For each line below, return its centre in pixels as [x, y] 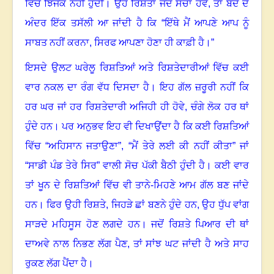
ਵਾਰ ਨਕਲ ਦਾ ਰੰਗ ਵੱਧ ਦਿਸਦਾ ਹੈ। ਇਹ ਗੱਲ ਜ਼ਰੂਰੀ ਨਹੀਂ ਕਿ [137, 87]
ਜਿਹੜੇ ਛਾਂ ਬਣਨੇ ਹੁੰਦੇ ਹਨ [154, 205]
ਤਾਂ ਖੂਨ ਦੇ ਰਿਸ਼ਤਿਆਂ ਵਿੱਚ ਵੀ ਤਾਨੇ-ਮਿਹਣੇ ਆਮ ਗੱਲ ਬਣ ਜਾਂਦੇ [137, 185]
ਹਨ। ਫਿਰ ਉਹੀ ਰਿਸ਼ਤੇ [66, 205]
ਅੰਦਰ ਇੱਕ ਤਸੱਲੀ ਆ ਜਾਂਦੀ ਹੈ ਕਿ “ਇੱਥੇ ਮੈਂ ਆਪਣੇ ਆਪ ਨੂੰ [137, 23]
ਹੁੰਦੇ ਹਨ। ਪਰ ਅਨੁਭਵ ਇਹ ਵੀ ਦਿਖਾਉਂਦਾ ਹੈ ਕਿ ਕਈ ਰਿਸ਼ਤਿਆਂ [137, 127]
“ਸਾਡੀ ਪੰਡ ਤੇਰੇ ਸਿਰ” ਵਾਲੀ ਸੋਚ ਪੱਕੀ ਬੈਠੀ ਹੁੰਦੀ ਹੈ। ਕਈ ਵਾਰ [137, 166]
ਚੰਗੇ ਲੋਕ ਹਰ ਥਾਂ [220, 107]
